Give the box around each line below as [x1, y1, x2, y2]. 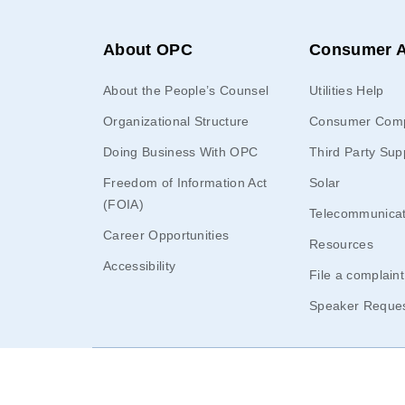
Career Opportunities [103, 228, 230, 242]
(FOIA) [103, 197, 144, 212]
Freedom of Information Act [103, 175, 268, 190]
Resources [309, 237, 373, 251]
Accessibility [103, 259, 176, 273]
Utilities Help [309, 83, 384, 98]
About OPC [103, 41, 193, 59]
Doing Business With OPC [103, 145, 259, 159]
